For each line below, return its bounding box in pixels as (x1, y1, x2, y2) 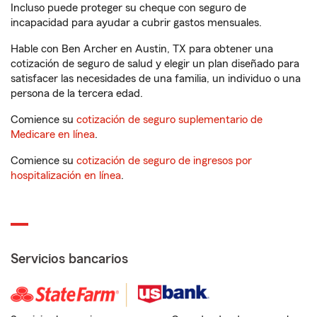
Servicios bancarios (11, 252, 128, 266)
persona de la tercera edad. (11, 88, 143, 99)
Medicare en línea (11, 129, 95, 140)
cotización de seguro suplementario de (76, 114, 263, 125)
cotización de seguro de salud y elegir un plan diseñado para (11, 58, 299, 69)
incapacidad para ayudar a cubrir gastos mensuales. (11, 17, 262, 28)
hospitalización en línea (11, 170, 121, 181)
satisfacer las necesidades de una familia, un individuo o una (11, 73, 301, 84)
